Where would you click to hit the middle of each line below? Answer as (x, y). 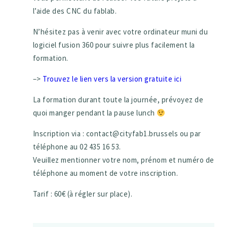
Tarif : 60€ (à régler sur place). (83, 194)
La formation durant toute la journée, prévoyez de (118, 100)
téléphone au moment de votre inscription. (105, 173)
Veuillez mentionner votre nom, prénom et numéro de (123, 160)
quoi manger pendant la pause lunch (95, 113)
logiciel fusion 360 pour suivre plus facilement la (114, 45)
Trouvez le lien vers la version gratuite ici (113, 79)
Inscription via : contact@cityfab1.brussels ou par (117, 134)
